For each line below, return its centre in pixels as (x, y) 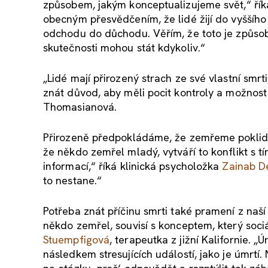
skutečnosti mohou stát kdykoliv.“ (124, 47)
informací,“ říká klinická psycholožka (133, 166)
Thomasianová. (80, 106)
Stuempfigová (77, 239)
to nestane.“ (73, 180)
